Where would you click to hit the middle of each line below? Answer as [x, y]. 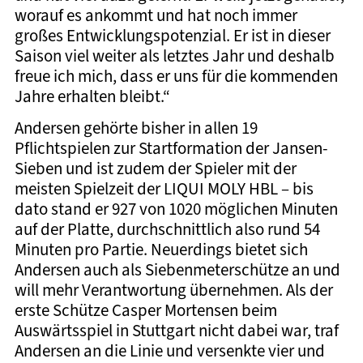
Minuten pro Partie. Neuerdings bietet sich [161, 250]
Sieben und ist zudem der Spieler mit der [155, 169]
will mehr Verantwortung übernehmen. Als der [173, 290]
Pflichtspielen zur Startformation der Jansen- [171, 148]
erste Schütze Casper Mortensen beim [145, 310]
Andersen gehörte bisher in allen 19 [136, 128]
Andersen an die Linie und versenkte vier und [169, 351]
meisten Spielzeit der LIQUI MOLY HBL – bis [164, 189]
